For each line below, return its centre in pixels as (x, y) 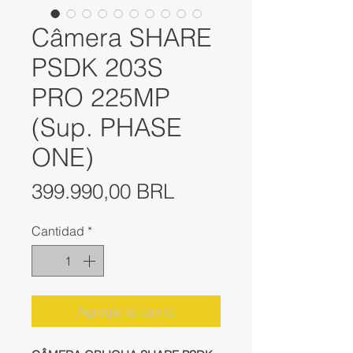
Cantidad (58, 231)
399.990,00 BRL (103, 192)
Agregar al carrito (126, 312)
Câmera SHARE (122, 38)
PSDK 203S (97, 68)
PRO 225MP (101, 98)
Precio (202, 191)
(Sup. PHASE (107, 128)
